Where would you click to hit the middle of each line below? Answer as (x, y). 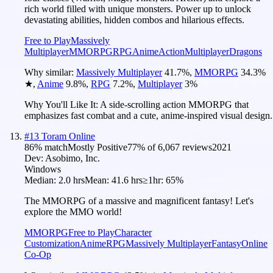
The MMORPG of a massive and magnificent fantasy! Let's (139, 200)
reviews (196, 147)
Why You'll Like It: (62, 104)
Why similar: (50, 72)
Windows (43, 169)
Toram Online (68, 136)
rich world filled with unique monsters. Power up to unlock (138, 9)
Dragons (246, 51)
